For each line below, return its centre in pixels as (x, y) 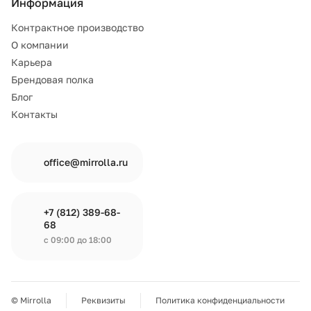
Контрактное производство (77, 27)
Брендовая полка (52, 79)
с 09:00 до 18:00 (78, 240)
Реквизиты (103, 300)
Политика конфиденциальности (220, 300)
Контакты (34, 114)
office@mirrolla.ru (86, 162)
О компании (40, 45)
